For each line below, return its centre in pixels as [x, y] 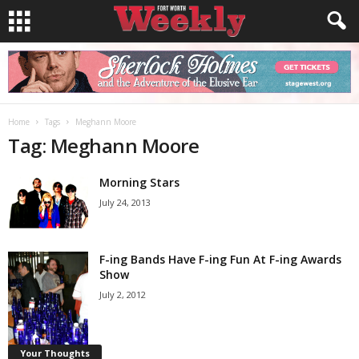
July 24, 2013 [125, 202]
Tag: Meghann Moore [104, 145]
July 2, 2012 [123, 294]
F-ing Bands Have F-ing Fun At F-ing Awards [220, 259]
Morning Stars [139, 182]
